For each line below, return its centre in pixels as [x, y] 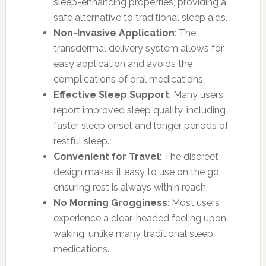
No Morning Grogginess [110, 202]
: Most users [193, 202]
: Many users [196, 94]
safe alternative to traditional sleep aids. [140, 17]
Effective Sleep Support [111, 94]
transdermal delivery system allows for [138, 48]
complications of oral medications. [129, 79]
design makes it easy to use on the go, [137, 172]
